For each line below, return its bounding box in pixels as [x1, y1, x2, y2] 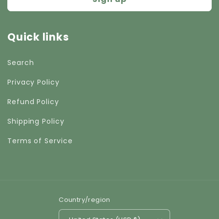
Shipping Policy [7, 116, 65, 126]
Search [7, 57, 34, 67]
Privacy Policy [7, 77, 60, 87]
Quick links [7, 30, 69, 44]
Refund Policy [7, 96, 59, 107]
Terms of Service [7, 135, 73, 146]
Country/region [59, 195, 110, 204]
